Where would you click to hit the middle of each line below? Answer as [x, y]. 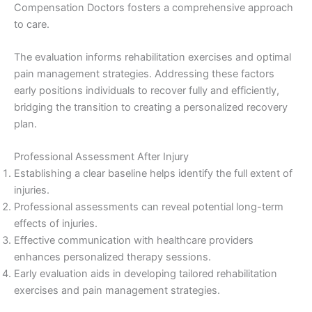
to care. [32, 24]
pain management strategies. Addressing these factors [144, 74]
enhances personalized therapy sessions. [112, 257]
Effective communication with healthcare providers [134, 241]
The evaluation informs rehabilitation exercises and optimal [153, 57]
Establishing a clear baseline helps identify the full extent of [153, 174]
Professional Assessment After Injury [101, 157]
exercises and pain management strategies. [117, 291]
